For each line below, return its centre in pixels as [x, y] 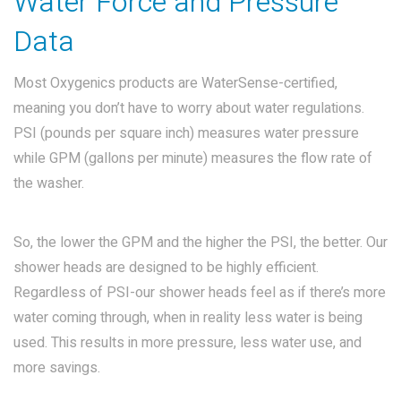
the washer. [49, 183]
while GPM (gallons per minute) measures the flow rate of [193, 158]
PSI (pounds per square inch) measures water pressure [186, 133]
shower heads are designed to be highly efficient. [166, 268]
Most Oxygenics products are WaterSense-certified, [175, 83]
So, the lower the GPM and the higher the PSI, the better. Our [200, 243]
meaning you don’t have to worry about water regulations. [189, 108]
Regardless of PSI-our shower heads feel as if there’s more [200, 293]
